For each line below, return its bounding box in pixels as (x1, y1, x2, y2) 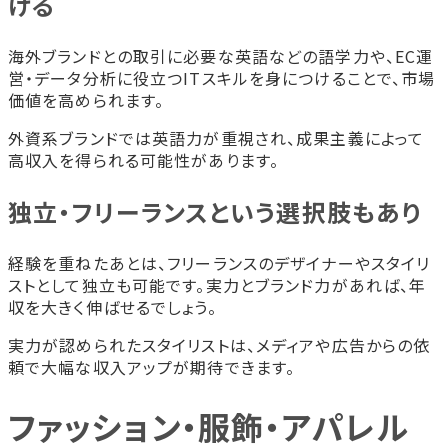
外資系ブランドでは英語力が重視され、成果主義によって (8, 125, 425, 150)
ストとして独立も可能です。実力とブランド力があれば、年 (8, 272, 427, 297)
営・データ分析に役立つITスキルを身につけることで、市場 (8, 65, 436, 90)
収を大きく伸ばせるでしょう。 (8, 294, 217, 319)
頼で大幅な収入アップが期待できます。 (8, 354, 296, 379)
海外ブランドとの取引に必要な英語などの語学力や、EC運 (8, 43, 434, 68)
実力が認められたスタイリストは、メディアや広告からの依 (8, 332, 431, 357)
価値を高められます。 (8, 87, 165, 112)
